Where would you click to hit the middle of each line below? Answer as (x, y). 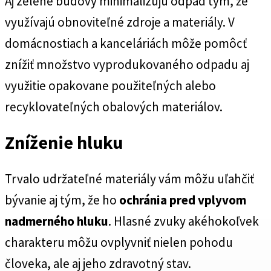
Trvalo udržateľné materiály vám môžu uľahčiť (129, 179)
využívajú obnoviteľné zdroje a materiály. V (120, 22)
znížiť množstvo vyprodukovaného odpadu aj (127, 64)
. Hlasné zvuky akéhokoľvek (184, 221)
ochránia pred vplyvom (183, 200)
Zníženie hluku (64, 142)
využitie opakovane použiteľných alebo (110, 85)
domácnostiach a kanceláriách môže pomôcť (126, 43)
